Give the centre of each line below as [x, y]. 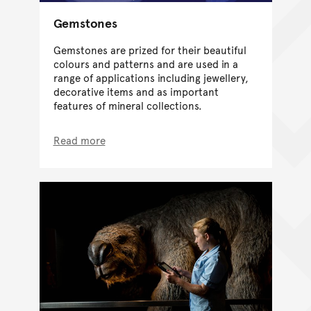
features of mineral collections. [127, 105]
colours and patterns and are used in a [145, 63]
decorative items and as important [136, 91]
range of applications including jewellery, [151, 77]
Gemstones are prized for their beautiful [150, 49]
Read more [79, 140]
